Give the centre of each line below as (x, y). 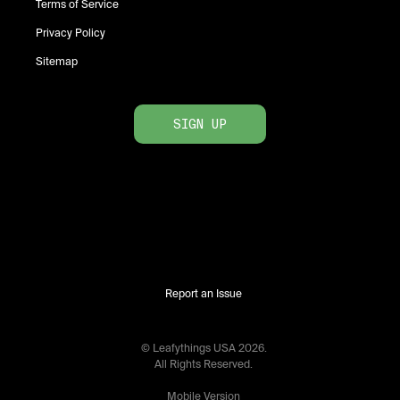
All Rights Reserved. (204, 364)
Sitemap (57, 62)
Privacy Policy (71, 33)
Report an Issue (204, 294)
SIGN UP (200, 124)
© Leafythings (177, 348)
